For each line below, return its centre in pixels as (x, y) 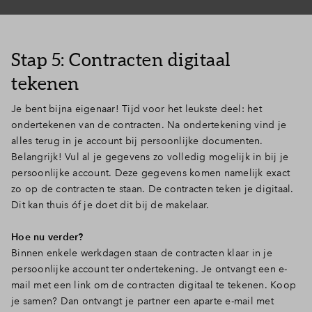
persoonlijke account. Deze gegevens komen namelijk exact (150, 173)
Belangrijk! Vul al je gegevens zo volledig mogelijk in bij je (150, 157)
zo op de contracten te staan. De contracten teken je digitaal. (153, 189)
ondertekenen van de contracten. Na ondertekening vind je (149, 125)
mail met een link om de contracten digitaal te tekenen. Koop (154, 285)
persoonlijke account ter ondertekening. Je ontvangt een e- (149, 269)
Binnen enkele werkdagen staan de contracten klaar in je (142, 253)
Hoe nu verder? (47, 237)
